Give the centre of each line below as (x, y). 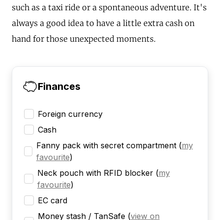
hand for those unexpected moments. (84, 39)
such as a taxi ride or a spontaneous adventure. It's (109, 8)
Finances (59, 87)
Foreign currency (70, 114)
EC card (53, 201)
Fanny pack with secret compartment (106, 146)
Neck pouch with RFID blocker (95, 173)
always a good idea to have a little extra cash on (103, 23)
